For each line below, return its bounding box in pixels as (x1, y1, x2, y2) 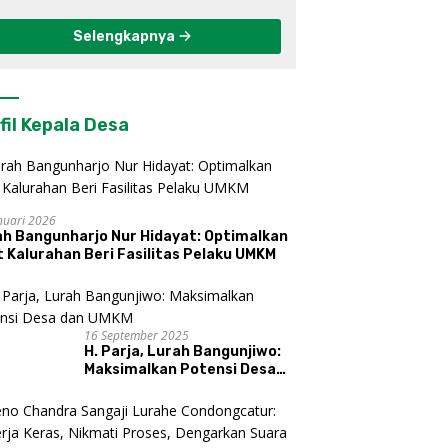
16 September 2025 (84, 327, 190, 345)
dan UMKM (84, 379, 156, 397)
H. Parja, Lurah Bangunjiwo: (84, 343, 282, 361)
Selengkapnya (73, 28, 179, 46)
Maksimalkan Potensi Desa (84, 361, 277, 379)
